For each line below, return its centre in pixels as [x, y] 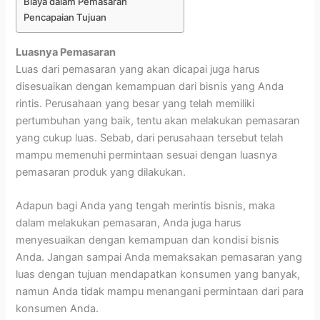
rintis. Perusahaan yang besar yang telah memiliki [135, 103]
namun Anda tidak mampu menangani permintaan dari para [160, 291]
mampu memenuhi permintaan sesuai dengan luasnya [147, 155]
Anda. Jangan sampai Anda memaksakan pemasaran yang [159, 257]
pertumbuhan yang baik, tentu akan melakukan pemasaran [158, 120]
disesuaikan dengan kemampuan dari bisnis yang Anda [150, 86]
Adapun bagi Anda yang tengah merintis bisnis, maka [146, 205]
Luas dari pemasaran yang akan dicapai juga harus [138, 69]
